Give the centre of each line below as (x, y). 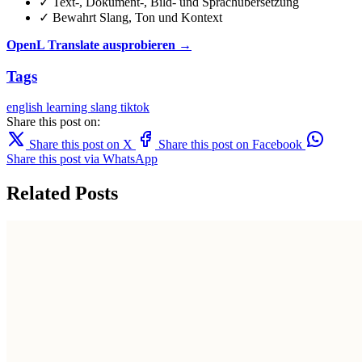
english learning (48, 107)
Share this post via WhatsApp (82, 159)
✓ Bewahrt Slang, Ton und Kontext (130, 17)
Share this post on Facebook (230, 145)
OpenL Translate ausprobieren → (99, 44)
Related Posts (62, 194)
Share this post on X (81, 145)
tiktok (135, 107)
